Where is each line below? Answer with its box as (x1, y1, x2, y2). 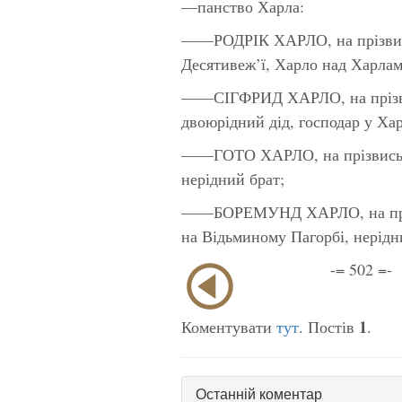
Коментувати (181, 315, 276, 337)
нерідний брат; (181, 167, 284, 189)
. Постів (299, 315, 359, 337)
